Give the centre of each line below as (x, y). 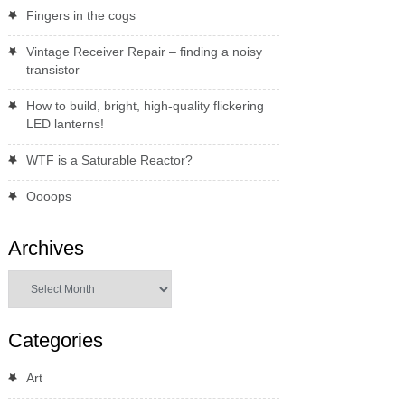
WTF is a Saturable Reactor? (109, 160)
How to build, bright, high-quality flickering (145, 105)
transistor (52, 69)
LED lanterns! (65, 123)
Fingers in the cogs (80, 15)
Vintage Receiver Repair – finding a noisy (144, 51)
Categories (55, 340)
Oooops (48, 196)
